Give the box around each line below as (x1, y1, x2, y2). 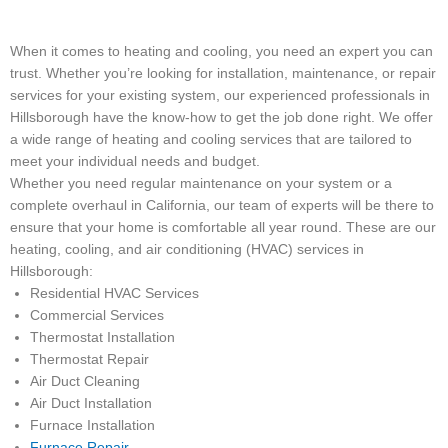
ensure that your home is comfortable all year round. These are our (10, 220, 436, 235)
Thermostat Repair (30, 352, 153, 367)
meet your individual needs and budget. (10, 154, 264, 169)
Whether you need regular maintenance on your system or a (10, 176, 392, 191)
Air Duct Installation (30, 396, 156, 411)
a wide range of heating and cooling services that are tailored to (10, 132, 412, 147)
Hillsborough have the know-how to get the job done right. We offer (10, 110, 433, 125)
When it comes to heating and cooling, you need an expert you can (10, 44, 433, 59)
